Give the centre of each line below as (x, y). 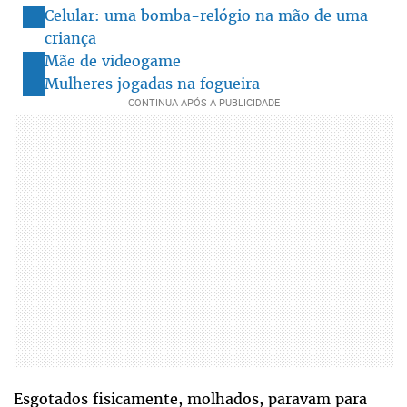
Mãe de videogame (113, 61)
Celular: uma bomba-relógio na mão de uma (206, 16)
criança (70, 39)
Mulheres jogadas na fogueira (152, 84)
